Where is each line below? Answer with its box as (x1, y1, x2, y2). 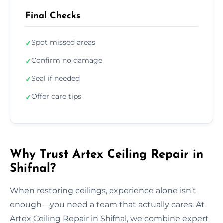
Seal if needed (31, 73, 80, 83)
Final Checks (25, 11, 80, 21)
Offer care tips (31, 91, 81, 101)
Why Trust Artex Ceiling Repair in (10, 148, 203, 161)
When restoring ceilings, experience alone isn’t (10, 185, 196, 195)
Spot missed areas (31, 37, 95, 47)
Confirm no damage (31, 55, 102, 65)
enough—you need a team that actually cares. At (10, 199, 205, 209)
